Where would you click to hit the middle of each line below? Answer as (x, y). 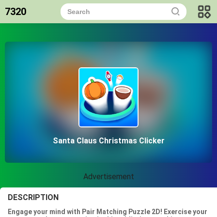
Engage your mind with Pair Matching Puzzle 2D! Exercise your (108, 212)
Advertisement (108, 177)
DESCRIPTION (33, 197)
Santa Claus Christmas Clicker (108, 141)
